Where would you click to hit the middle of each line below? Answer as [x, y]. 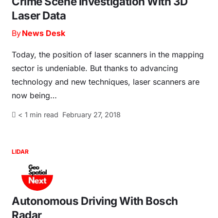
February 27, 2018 [91, 115]
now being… [34, 96]
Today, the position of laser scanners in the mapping [108, 55]
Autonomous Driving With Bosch [95, 201]
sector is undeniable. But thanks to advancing [95, 68]
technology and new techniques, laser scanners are [106, 82]
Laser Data [39, 16]
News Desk [43, 33]
